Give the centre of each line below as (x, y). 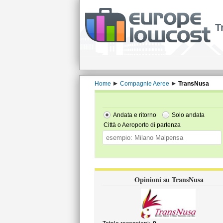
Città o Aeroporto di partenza (142, 125)
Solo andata (188, 115)
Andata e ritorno (134, 115)
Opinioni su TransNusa (169, 179)
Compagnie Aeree (144, 84)
